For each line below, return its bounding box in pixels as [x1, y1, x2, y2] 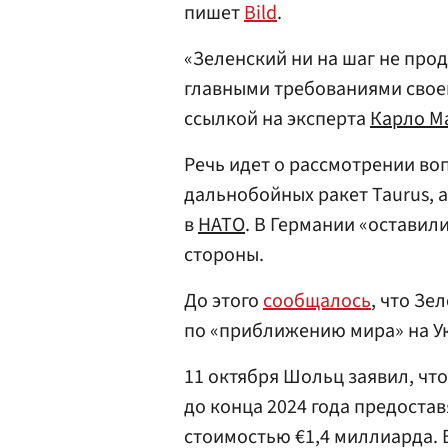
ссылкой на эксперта [184, 105, 370, 133]
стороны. [184, 241, 264, 269]
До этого [184, 287, 263, 315]
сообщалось [263, 287, 371, 315]
